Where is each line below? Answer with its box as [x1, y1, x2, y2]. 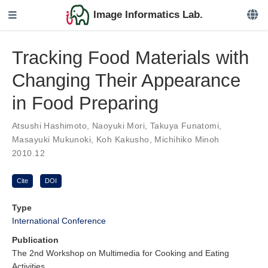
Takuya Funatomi [150, 120, 220, 130]
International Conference [12, 215, 106, 226]
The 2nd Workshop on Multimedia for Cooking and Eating [12, 248, 229, 258]
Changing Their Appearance [12, 69, 240, 91]
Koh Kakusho [96, 134, 150, 144]
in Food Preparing [12, 92, 159, 114]
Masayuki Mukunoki [12, 134, 92, 144]
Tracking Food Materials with [12, 47, 249, 68]
